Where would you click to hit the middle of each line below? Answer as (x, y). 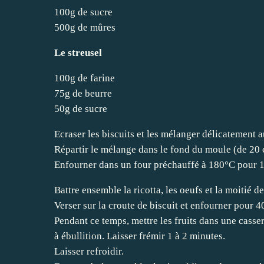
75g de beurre (83, 93)
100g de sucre (83, 12)
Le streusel (78, 52)
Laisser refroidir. (89, 251)
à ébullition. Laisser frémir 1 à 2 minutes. (140, 236)
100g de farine (85, 78)
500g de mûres (85, 27)
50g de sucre (81, 108)
